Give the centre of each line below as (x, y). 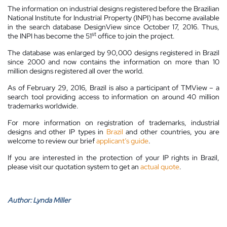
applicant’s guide (122, 141)
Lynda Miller (52, 200)
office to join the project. (136, 36)
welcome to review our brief (52, 141)
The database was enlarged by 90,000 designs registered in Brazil (113, 53)
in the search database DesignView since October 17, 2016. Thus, (113, 27)
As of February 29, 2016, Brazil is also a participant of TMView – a (113, 88)
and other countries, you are (171, 132)
